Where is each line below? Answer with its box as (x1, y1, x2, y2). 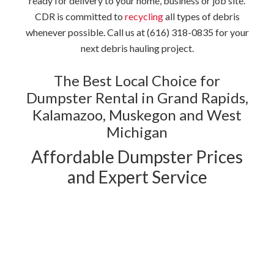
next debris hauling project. (80, 42, 194, 54)
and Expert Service (67, 166, 207, 188)
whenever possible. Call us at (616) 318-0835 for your (25, 26, 249, 39)
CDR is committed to (34, 10, 125, 23)
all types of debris (163, 10, 240, 23)
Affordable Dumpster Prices (31, 146, 243, 168)
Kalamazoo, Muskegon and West (32, 106, 242, 124)
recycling (124, 10, 163, 23)
